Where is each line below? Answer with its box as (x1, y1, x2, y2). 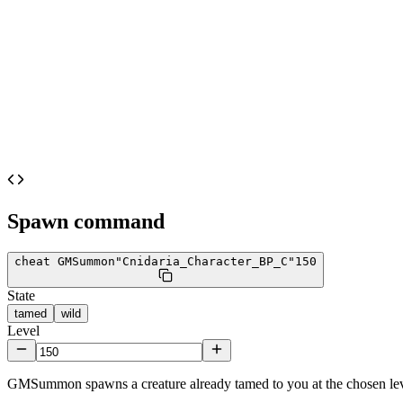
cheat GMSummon (14, 254, 115, 268)
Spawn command (7, 209, 165, 233)
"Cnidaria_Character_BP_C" (115, 254, 295, 268)
